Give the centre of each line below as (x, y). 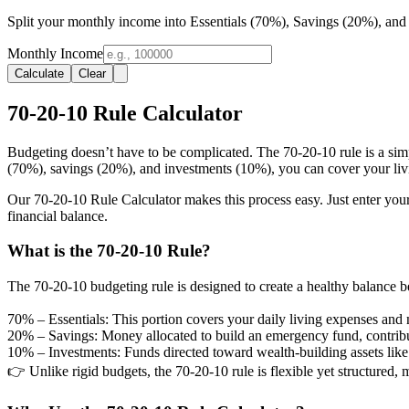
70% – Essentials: (58, 320)
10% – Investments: (64, 352)
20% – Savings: (52, 336)
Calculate (39, 73)
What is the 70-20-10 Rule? (109, 251)
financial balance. (58, 215)
